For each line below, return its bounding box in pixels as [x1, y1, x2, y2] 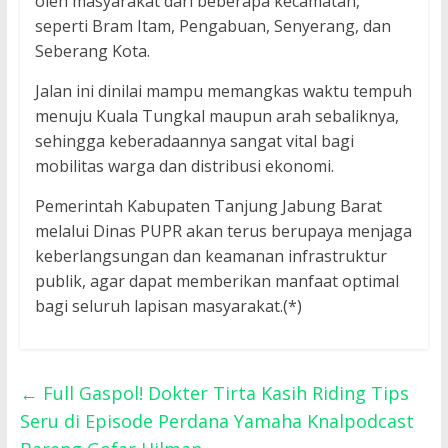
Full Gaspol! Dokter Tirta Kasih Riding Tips [37, 381, 409, 406]
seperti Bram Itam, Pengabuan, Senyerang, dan [34, 15, 391, 38]
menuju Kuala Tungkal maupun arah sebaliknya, [34, 105, 399, 128]
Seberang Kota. [34, 40, 150, 63]
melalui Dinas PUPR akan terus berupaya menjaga [34, 220, 412, 243]
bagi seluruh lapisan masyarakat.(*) [34, 295, 302, 318]
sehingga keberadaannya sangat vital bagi [34, 130, 354, 153]
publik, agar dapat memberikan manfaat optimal [34, 270, 399, 293]
